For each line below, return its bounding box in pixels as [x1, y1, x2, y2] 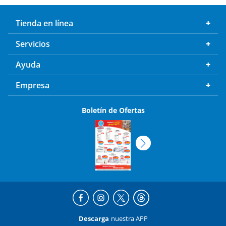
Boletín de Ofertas [81, 105, 145, 116]
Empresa [16, 80, 49, 91]
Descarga [78, 214, 109, 223]
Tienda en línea [16, 18, 73, 29]
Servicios [16, 38, 50, 50]
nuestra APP [110, 214, 148, 223]
